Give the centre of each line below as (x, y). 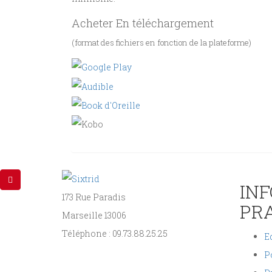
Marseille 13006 (94, 216)
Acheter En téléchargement (143, 22)
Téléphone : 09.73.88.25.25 (115, 234)
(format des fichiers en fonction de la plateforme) (161, 42)
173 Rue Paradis (94, 197)
